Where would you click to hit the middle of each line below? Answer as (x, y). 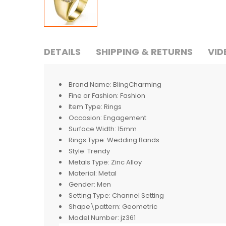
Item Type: (86, 106)
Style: (77, 151)
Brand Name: (90, 84)
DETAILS (62, 51)
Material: (83, 173)
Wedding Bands (133, 140)
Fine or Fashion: (94, 95)
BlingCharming (137, 84)
